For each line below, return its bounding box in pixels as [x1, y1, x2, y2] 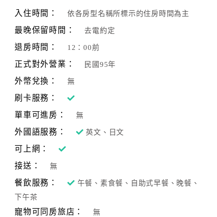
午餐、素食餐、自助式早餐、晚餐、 [77, 179, 200, 187]
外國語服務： [15, 127, 66, 137]
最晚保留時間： [15, 26, 75, 35]
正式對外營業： [15, 60, 75, 69]
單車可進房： [15, 110, 66, 120]
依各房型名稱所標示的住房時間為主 [67, 10, 189, 17]
